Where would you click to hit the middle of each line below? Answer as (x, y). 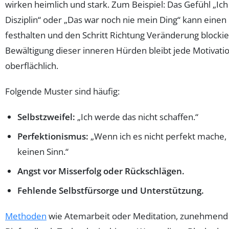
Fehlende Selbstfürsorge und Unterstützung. (111, 191)
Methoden (26, 216)
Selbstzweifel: (46, 117)
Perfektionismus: (53, 136)
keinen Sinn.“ (43, 152)
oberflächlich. (32, 66)
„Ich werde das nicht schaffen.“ (137, 117)
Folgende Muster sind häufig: (62, 91)
